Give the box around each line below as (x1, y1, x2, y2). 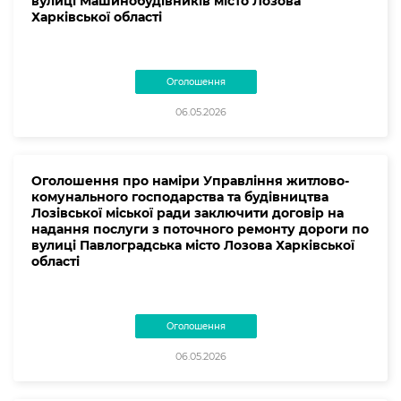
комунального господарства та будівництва (31, 188, 328, 205)
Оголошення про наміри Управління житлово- (31, 172, 349, 189)
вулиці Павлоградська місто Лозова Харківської (31, 236, 354, 253)
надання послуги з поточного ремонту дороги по (31, 220, 369, 237)
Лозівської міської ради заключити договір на (31, 204, 344, 221)
